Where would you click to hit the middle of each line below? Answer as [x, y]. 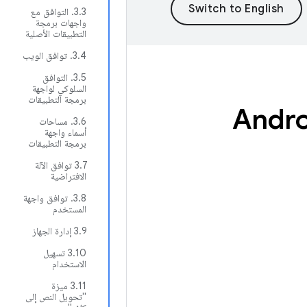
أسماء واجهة [65, 132]
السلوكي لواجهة [59, 88]
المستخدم [70, 209]
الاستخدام [69, 264]
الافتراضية [69, 176]
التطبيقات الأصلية [56, 34]
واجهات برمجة [61, 23]
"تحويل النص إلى [56, 297]
